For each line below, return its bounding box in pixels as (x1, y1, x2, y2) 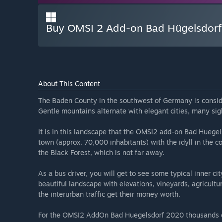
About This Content (38, 79, 100, 88)
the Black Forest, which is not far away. (38, 148, 165, 157)
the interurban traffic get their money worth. (38, 190, 180, 199)
